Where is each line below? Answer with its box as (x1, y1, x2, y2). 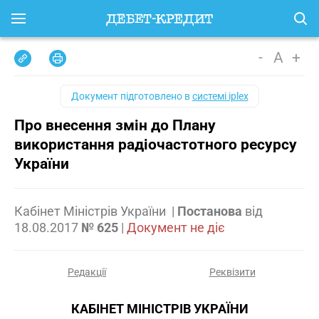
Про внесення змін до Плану (14, 117, 216, 134)
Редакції (68, 266, 106, 278)
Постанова (177, 204, 242, 219)
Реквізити (209, 266, 256, 278)
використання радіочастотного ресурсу (14, 136, 297, 153)
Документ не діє (127, 220, 225, 235)
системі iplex (192, 90, 249, 102)
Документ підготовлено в (70, 90, 192, 102)
